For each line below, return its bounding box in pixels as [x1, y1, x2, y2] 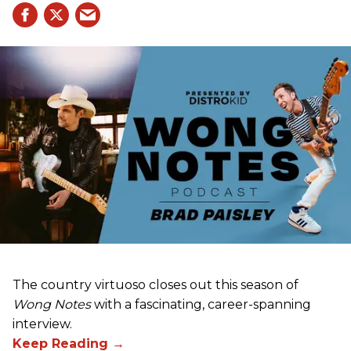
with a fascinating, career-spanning [91, 296, 311, 312]
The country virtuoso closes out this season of [13, 277, 299, 292]
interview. [13, 316, 72, 331]
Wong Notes [13, 296, 91, 312]
